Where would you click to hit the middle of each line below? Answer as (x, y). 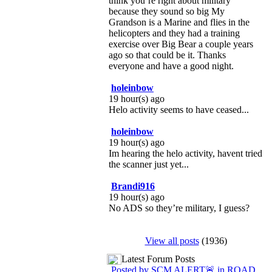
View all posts (172, 241)
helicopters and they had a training (174, 33)
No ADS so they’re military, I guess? (179, 208)
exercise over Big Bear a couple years (181, 44)
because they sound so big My (167, 11)
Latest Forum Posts (158, 259)
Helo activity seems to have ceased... (179, 110)
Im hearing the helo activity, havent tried (185, 153)
